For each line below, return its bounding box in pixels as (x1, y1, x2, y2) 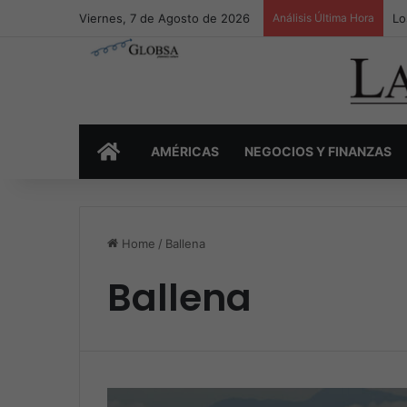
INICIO (120, 144, 160, 160)
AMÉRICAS (151, 144, 219, 160)
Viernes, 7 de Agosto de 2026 (79, 11, 250, 25)
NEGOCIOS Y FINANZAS (244, 144, 392, 160)
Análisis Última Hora (273, 11, 374, 25)
